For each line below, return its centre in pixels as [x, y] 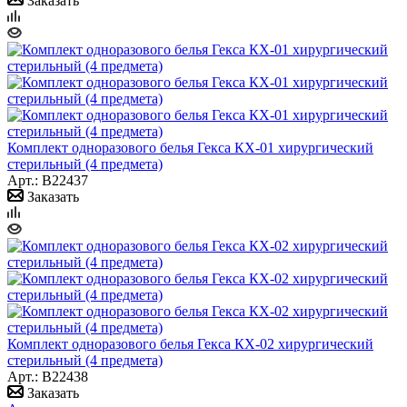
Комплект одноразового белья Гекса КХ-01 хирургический [190, 147]
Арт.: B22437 [48, 180]
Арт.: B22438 [48, 376]
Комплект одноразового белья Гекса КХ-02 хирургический [190, 343]
